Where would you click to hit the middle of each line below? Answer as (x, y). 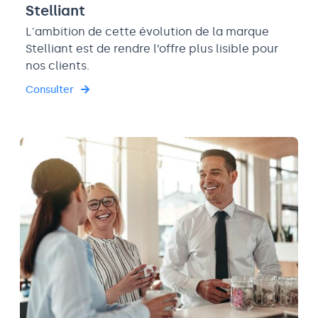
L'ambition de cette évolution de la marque (147, 31)
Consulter (50, 89)
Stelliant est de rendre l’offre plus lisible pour (152, 48)
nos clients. (57, 65)
